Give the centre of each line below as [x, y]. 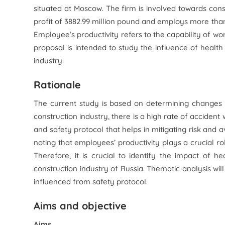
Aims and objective [80, 206]
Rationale [58, 85]
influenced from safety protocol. [91, 182]
